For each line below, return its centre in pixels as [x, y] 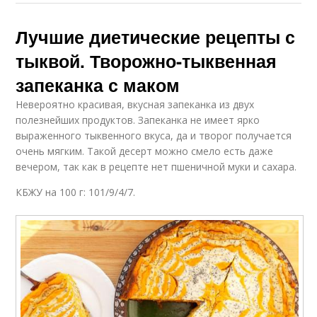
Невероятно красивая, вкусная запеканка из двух [135, 105]
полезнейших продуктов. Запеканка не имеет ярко [138, 120]
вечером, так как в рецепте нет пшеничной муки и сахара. [156, 167]
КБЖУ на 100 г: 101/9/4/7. [76, 192]
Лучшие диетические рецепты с [156, 37]
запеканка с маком [98, 85]
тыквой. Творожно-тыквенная [146, 61]
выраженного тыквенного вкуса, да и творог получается [154, 136]
